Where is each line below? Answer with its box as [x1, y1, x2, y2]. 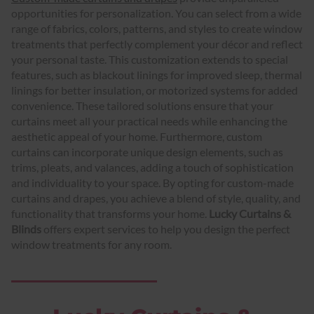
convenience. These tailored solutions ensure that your [11, 98, 273, 112]
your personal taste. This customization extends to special [11, 52, 288, 66]
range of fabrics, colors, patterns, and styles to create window [11, 21, 302, 35]
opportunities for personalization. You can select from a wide [11, 6, 301, 20]
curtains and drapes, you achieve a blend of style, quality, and [11, 191, 301, 205]
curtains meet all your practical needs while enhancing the [11, 114, 287, 128]
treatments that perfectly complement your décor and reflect [11, 36, 303, 50]
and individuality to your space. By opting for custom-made [11, 175, 294, 189]
